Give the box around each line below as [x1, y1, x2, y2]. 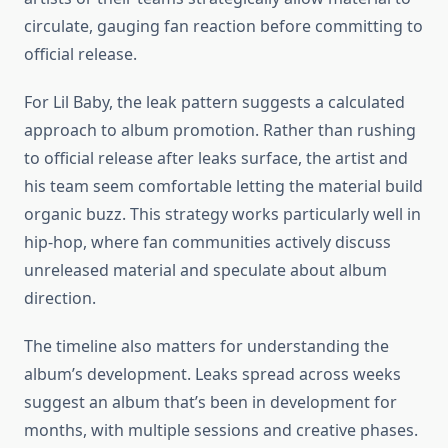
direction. [24, 287, 96, 310]
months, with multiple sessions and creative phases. [24, 419, 418, 442]
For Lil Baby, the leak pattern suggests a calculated [24, 91, 405, 114]
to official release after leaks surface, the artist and [24, 147, 408, 170]
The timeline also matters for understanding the [24, 335, 389, 358]
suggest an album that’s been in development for [24, 391, 397, 414]
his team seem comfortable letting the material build [24, 175, 423, 198]
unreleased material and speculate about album [24, 259, 387, 282]
